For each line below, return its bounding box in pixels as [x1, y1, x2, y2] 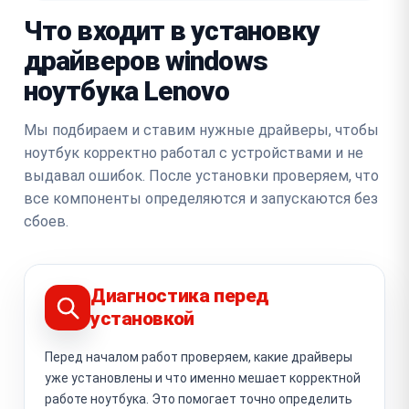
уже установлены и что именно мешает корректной [45, 370, 361, 385]
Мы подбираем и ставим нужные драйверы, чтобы [24, 121, 379, 139]
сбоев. [24, 212, 68, 230]
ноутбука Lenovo [24, 74, 230, 107]
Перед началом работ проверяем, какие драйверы [45, 349, 352, 364]
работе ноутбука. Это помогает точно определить [45, 391, 352, 406]
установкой [90, 307, 194, 330]
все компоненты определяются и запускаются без [24, 189, 378, 207]
